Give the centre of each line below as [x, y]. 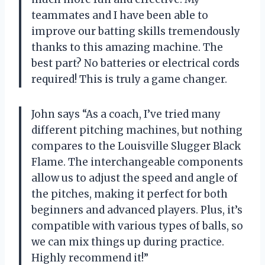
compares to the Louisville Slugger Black [136, 146]
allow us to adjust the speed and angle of [135, 178]
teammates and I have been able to [120, 15]
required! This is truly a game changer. [129, 79]
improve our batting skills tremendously [136, 31]
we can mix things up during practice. [128, 242]
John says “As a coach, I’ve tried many [126, 114]
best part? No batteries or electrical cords [135, 63]
